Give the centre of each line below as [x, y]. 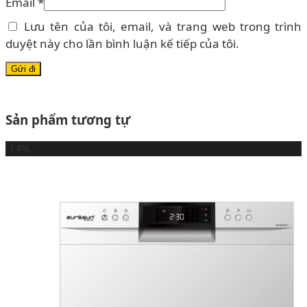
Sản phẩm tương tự [68, 119]
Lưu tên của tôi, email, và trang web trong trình [163, 26]
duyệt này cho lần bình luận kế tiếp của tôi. [122, 43]
